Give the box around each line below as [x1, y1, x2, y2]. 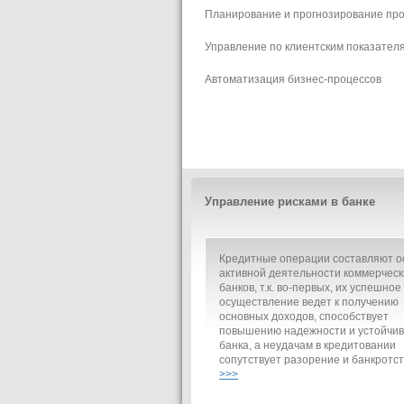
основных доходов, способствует [219, 309, 389, 322]
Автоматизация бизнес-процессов [205, 72, 381, 85]
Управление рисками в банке [205, 194, 375, 208]
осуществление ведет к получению [219, 295, 399, 308]
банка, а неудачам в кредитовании [219, 338, 396, 351]
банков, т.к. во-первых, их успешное [219, 280, 401, 293]
